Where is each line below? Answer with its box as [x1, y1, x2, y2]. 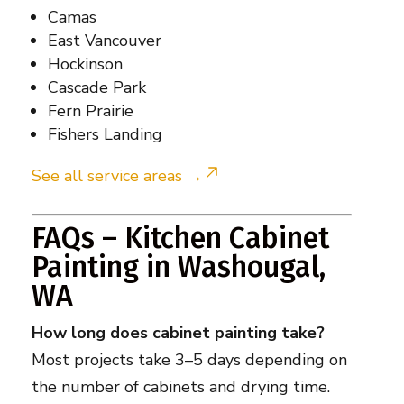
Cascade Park [47, 77, 146, 99]
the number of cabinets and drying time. [31, 376, 330, 399]
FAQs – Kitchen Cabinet [31, 221, 329, 256]
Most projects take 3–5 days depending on [31, 349, 347, 372]
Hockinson [47, 53, 123, 76]
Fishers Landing [47, 124, 162, 146]
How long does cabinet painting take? [31, 322, 325, 344]
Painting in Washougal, [31, 250, 326, 285]
